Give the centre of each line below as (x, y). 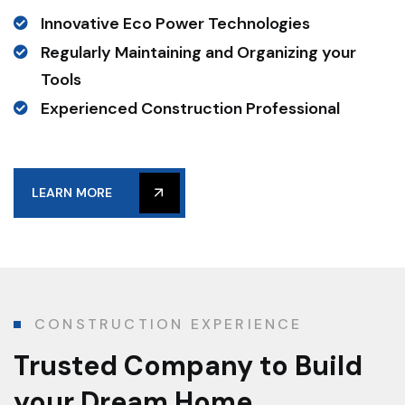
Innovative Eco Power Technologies (175, 23)
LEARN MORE (72, 192)
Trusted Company (133, 365)
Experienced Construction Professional (190, 108)
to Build (308, 365)
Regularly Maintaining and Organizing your (198, 52)
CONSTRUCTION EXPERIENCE (169, 324)
